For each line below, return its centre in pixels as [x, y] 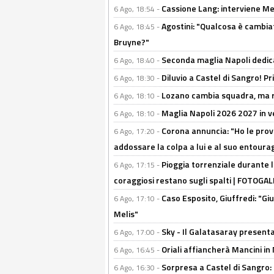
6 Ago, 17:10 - [138, 198]
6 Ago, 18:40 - [138, 60]
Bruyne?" [131, 42]
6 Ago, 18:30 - [138, 78]
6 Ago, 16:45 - [138, 250]
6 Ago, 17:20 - [138, 131]
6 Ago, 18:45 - [138, 27]
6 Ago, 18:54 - [138, 9]
